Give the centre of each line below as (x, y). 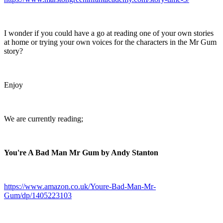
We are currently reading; (44, 118)
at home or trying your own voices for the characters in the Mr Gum (110, 42)
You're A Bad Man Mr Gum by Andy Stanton (81, 152)
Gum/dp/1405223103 (38, 195)
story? (13, 51)
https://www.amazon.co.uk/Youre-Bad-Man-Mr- (80, 186)
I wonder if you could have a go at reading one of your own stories (109, 33)
